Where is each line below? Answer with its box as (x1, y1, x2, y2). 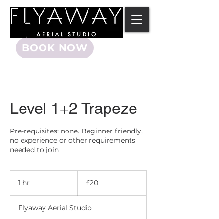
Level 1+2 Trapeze (10, 99, 137, 118)
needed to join (10, 145, 59, 154)
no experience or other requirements (10, 136, 135, 145)
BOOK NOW (22, 42, 88, 54)
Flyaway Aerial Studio (18, 203, 92, 213)
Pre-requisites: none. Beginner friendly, (10, 127, 143, 136)
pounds (78, 181, 95, 187)
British (78, 176, 91, 182)
